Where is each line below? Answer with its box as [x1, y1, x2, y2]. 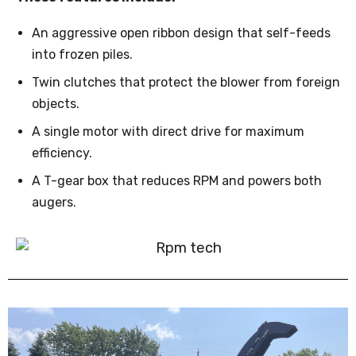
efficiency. [32, 145, 92, 161]
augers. [32, 195, 76, 211]
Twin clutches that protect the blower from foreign [32, 75, 340, 91]
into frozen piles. [32, 47, 133, 63]
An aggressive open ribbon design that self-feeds [32, 25, 331, 41]
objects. [32, 96, 79, 112]
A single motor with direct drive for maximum [32, 124, 304, 140]
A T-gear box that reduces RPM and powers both [32, 173, 322, 189]
